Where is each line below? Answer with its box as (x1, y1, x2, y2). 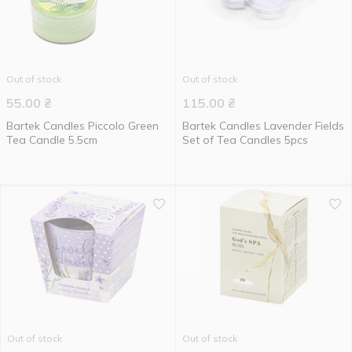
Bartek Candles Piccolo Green (6, 119, 159, 133)
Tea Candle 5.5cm (6, 133, 97, 147)
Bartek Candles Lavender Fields (182, 119, 344, 133)
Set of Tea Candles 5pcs (182, 133, 308, 147)
